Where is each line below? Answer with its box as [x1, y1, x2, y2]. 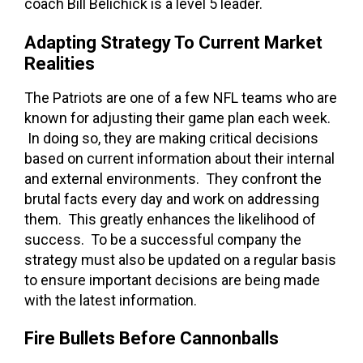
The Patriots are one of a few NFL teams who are [24, 88, 337, 106]
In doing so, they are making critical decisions [24, 129, 318, 147]
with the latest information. [24, 291, 197, 309]
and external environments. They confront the [24, 169, 322, 187]
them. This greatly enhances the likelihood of [24, 210, 316, 228]
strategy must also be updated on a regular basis [24, 250, 336, 268]
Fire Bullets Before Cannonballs [24, 328, 279, 349]
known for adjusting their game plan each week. [24, 109, 331, 126]
